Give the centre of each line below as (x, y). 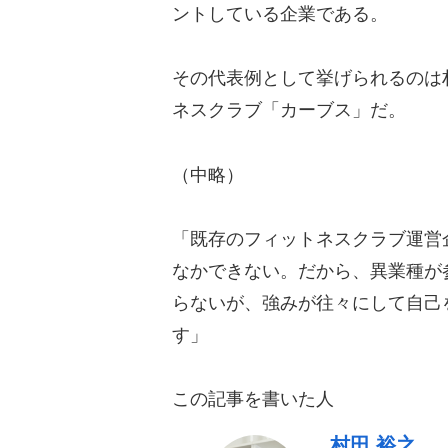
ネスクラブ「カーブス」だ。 (289, 110)
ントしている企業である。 (280, 13)
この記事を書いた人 (253, 399)
